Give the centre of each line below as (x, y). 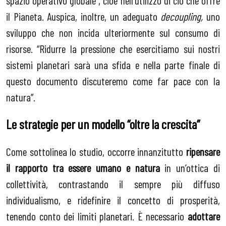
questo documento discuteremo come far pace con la (113, 80)
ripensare (203, 151)
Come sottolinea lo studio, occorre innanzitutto (96, 151)
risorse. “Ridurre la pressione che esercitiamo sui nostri (113, 48)
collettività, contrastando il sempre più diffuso (113, 184)
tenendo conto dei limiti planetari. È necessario (97, 216)
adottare (204, 216)
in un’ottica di (190, 167)
